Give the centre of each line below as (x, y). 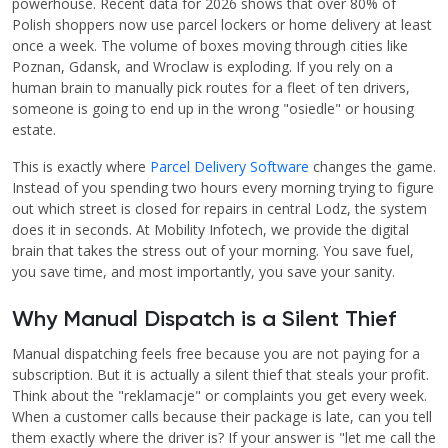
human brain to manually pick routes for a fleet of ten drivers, (211, 88)
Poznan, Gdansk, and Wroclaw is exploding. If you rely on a (202, 67)
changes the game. (372, 167)
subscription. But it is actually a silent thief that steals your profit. (220, 375)
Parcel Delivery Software (229, 167)
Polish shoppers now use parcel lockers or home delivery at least (222, 25)
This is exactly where (81, 167)
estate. (34, 130)
